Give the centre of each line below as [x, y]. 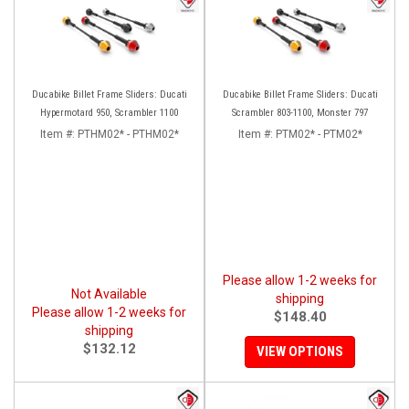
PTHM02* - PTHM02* [128, 134]
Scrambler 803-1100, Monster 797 [300, 112]
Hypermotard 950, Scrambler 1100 [109, 112]
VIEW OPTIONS [300, 351]
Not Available [109, 294]
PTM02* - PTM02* [319, 134]
